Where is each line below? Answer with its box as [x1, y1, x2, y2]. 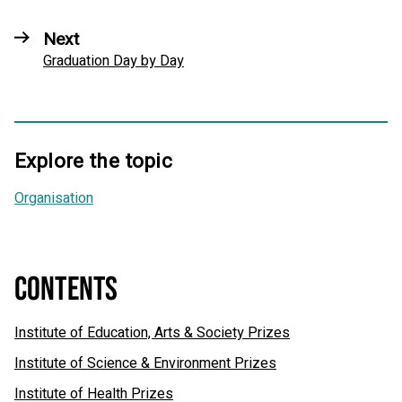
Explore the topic [14, 146, 172, 176]
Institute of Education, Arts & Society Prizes [14, 321, 290, 344]
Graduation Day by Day [43, 49, 184, 72]
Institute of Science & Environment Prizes [14, 352, 276, 374]
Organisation [14, 187, 93, 209]
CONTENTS [14, 269, 118, 310]
